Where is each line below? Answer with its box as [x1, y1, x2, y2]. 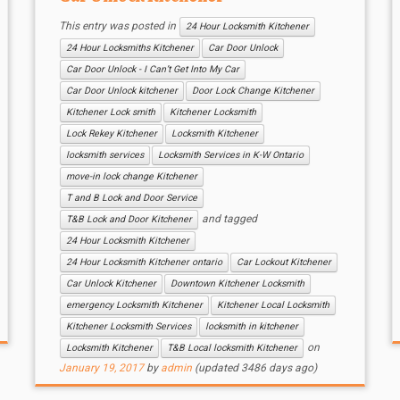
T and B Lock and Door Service [65, 192, 197, 204]
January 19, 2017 [58, 362, 144, 374]
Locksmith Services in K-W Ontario [157, 149, 304, 161]
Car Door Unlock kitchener [65, 85, 178, 96]
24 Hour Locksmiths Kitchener [65, 42, 194, 54]
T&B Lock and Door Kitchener [65, 213, 192, 225]
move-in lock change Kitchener [65, 171, 197, 182]
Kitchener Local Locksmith [216, 299, 329, 311]
